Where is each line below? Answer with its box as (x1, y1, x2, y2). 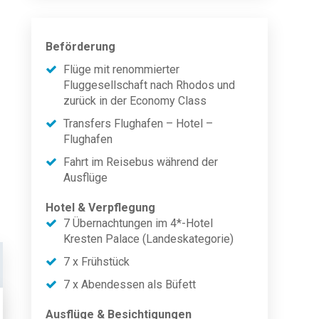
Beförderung (46, 40, 115, 53)
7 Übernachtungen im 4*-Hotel (63, 216, 213, 230)
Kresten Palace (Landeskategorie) (63, 232, 234, 246)
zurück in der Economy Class (63, 94, 206, 108)
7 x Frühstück (63, 255, 130, 268)
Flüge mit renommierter (63, 63, 179, 76)
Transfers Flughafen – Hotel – (63, 117, 213, 130)
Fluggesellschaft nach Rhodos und (63, 78, 235, 92)
